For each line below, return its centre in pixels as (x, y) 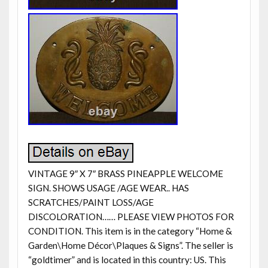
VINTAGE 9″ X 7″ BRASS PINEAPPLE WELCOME (125, 173)
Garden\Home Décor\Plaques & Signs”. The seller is (130, 245)
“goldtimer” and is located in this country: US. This (127, 259)
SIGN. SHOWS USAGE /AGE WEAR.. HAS (108, 188)
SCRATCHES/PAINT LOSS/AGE (91, 202)
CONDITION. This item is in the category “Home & (130, 231)
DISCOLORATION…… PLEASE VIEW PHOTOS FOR (131, 216)
